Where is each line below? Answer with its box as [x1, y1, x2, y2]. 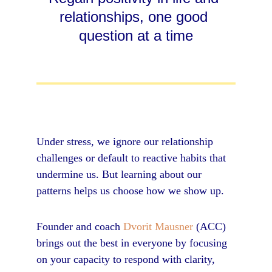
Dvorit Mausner [123, 220, 193, 233]
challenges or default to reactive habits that [36, 152, 229, 164]
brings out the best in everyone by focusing [36, 237, 230, 249]
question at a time [78, 27, 193, 44]
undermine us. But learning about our [36, 168, 205, 180]
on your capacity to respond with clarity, [36, 253, 218, 265]
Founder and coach [36, 220, 123, 233]
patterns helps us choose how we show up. [36, 185, 224, 197]
